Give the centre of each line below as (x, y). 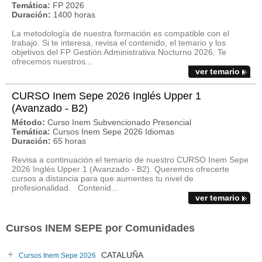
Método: (28, 122)
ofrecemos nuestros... (52, 61)
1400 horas (74, 15)
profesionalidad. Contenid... (65, 188)
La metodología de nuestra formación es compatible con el (120, 33)
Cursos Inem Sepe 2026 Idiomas (113, 132)
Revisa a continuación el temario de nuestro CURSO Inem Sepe (130, 160)
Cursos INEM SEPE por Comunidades (100, 228)
